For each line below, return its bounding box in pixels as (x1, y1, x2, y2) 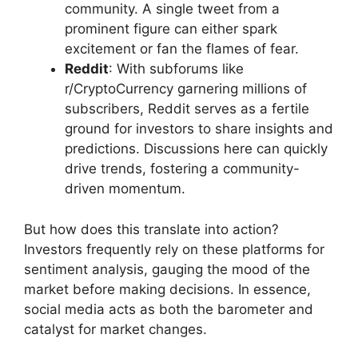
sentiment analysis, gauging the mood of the (24, 261, 310, 277)
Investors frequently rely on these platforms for (24, 241, 324, 257)
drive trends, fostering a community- (65, 161, 300, 177)
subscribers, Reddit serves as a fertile (65, 101, 309, 117)
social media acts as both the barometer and (24, 300, 313, 317)
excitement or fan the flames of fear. (65, 41, 299, 58)
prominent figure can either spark (65, 21, 277, 38)
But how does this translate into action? (24, 221, 279, 237)
